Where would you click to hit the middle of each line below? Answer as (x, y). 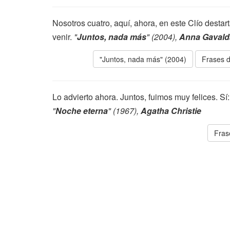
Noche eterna (82, 111)
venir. (63, 37)
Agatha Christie (171, 111)
